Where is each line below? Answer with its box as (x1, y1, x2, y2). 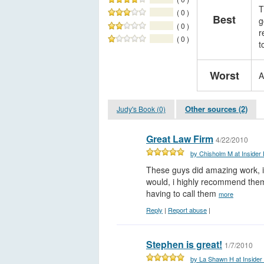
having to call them (146, 187, 219, 200)
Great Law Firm (146, 132, 213, 146)
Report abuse (168, 205, 207, 215)
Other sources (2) (185, 103, 247, 115)
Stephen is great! (146, 237, 222, 252)
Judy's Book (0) (117, 104, 166, 114)
